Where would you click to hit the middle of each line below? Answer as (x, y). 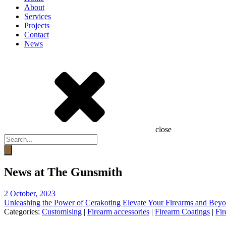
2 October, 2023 (30, 193)
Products (17, 138)
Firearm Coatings (182, 211)
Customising (62, 211)
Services (38, 16)
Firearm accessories (118, 211)
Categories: (23, 211)
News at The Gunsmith (63, 172)
